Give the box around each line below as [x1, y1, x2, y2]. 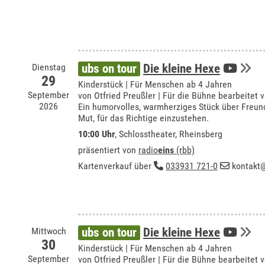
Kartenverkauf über [78, 160, 154, 172]
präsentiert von [78, 144, 138, 156]
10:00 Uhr [78, 128, 115, 140]
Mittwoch [31, 225, 66, 237]
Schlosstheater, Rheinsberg [119, 128, 222, 140]
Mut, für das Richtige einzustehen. [78, 112, 209, 124]
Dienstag [31, 62, 66, 73]
